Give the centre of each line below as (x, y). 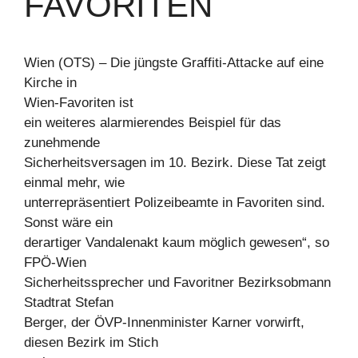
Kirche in (50, 83)
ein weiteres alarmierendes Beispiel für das (153, 123)
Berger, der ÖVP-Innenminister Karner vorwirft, (164, 322)
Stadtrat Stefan (69, 302)
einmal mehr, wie (74, 183)
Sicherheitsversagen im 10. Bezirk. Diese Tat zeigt (175, 163)
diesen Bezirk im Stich (91, 342)
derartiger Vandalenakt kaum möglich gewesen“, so (177, 243)
